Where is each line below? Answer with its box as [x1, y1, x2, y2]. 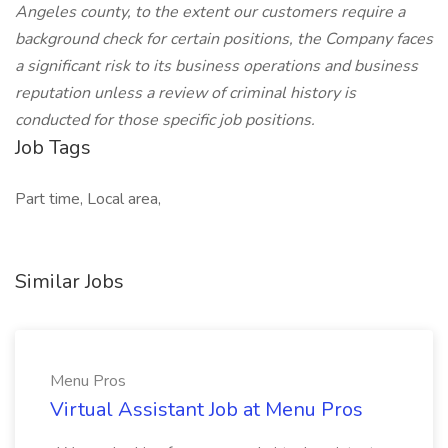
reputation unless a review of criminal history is [15, 82, 356, 104]
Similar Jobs [15, 268, 124, 295]
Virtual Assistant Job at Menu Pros [50, 396, 363, 423]
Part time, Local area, [15, 188, 161, 210]
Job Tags [15, 134, 91, 161]
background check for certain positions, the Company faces [15, 28, 433, 50]
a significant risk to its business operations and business [15, 55, 418, 77]
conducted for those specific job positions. [15, 109, 315, 131]
